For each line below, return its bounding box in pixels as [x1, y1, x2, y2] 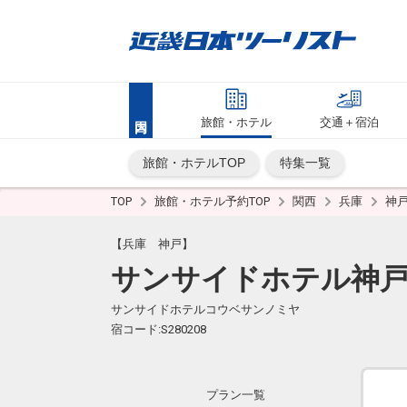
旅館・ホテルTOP [143, 155, 245, 170]
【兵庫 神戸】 [111, 237, 194, 251]
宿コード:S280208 [111, 323, 206, 336]
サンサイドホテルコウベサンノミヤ [111, 303, 300, 316]
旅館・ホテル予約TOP [154, 194, 273, 208]
